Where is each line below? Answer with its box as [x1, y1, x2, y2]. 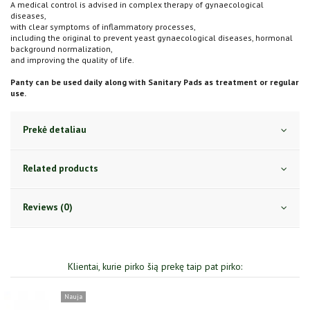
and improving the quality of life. [10, 55, 134, 66]
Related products [23, 162, 98, 175]
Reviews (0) [23, 201, 73, 214]
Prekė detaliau [23, 123, 86, 136]
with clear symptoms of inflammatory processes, [10, 21, 196, 33]
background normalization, [10, 44, 113, 55]
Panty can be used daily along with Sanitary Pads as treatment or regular [10, 77, 299, 88]
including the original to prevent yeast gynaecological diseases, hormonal [10, 33, 293, 44]
